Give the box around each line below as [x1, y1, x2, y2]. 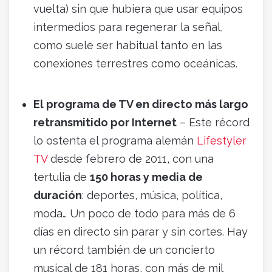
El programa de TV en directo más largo [33, 98, 248, 111]
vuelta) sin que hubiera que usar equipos [33, 2, 243, 16]
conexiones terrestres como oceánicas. [33, 57, 237, 70]
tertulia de [33, 171, 90, 184]
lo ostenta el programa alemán [33, 134, 197, 148]
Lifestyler [197, 134, 246, 148]
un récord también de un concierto [33, 243, 215, 257]
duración [33, 189, 82, 202]
